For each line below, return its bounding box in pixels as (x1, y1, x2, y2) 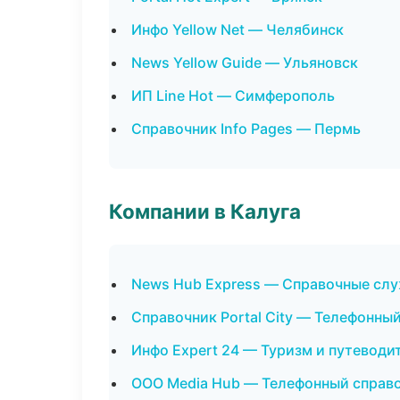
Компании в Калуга (109, 199, 301, 223)
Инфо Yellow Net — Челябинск (131, 21, 344, 38)
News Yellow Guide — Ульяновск (131, 54, 358, 71)
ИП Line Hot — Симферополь (131, 87, 335, 104)
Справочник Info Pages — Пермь (131, 120, 361, 137)
